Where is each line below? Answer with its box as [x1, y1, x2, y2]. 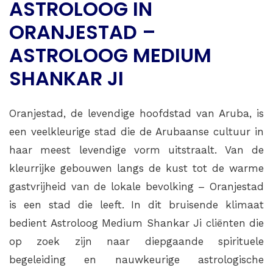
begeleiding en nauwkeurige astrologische [9, 253, 264, 266]
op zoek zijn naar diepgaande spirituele [9, 235, 264, 248]
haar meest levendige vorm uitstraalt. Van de [9, 144, 264, 157]
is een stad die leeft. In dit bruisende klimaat [9, 199, 264, 211]
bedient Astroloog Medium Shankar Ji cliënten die [9, 217, 264, 230]
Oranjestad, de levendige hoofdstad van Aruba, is [9, 107, 264, 120]
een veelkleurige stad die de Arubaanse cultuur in [9, 126, 264, 138]
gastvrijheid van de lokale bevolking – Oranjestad [9, 180, 264, 193]
